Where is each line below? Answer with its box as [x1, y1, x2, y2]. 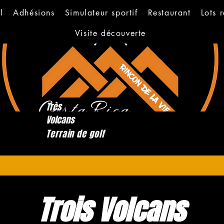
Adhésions [13, 7, 55, 18]
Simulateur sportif [64, 7, 138, 18]
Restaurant [147, 7, 191, 18]
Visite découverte [74, 28, 146, 38]
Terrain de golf [46, 127, 104, 140]
